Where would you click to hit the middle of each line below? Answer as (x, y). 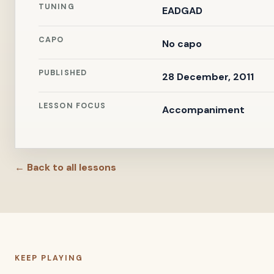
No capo (182, 44)
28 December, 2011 (208, 77)
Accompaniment (203, 110)
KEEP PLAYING (49, 258)
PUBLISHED (63, 73)
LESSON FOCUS (72, 106)
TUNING (57, 7)
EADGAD (182, 11)
